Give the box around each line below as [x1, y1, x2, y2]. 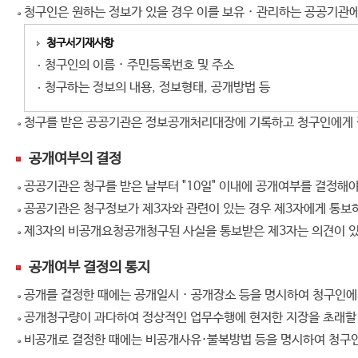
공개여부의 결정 [29, 151, 121, 167]
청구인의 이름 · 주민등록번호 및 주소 [45, 58, 234, 73]
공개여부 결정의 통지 [29, 260, 150, 276]
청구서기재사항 [46, 37, 113, 50]
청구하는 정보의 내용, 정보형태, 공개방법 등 [45, 80, 270, 95]
